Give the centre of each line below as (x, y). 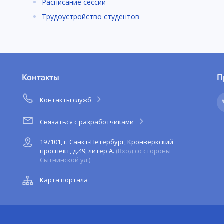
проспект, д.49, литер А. (78, 151)
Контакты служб (66, 100)
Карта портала (64, 180)
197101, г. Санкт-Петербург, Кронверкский (107, 142)
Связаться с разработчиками (88, 122)
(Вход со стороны (143, 151)
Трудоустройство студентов (91, 16)
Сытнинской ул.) (65, 160)
